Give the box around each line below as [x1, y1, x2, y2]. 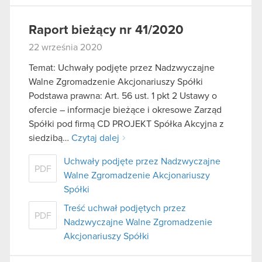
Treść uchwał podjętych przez [64, 204, 186, 213]
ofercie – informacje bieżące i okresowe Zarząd [29, 105, 222, 115]
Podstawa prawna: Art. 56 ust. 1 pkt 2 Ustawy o [29, 91, 217, 101]
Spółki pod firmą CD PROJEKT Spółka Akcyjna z [29, 119, 224, 129]
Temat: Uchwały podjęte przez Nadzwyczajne [29, 63, 215, 73]
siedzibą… [29, 133, 71, 143]
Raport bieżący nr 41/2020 [29, 23, 184, 37]
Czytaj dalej [71, 133, 119, 143]
